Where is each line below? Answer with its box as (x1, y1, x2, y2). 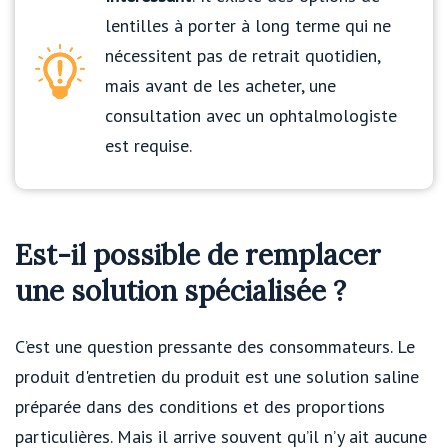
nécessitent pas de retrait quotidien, (105, 43, 380, 67)
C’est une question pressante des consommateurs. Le (15, 335, 415, 359)
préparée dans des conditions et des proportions (15, 395, 385, 419)
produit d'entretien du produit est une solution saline (15, 365, 419, 389)
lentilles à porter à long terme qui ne (105, 13, 391, 37)
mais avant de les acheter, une (105, 73, 336, 97)
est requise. (105, 133, 192, 157)
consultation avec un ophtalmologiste (105, 103, 397, 127)
